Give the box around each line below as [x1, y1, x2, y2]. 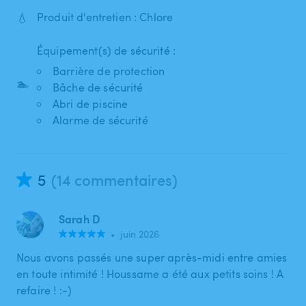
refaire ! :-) [16, 282, 72, 298]
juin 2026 [120, 227, 160, 240]
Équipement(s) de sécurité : [37, 42, 176, 58]
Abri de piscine [53, 96, 128, 111]
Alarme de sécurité [53, 112, 148, 128]
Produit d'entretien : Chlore [37, 10, 173, 25]
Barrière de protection [53, 63, 165, 79]
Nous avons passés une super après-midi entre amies [16, 249, 288, 265]
